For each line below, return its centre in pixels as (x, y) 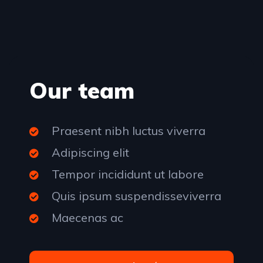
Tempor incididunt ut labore (128, 174)
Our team (82, 91)
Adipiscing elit (90, 153)
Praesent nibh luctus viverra (129, 131)
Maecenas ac (87, 218)
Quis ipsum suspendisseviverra (136, 196)
